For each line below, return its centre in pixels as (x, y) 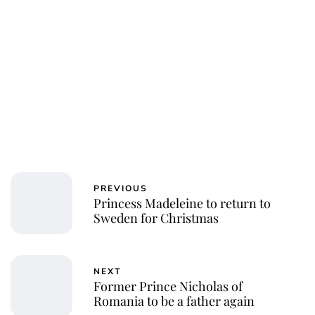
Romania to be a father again (174, 301)
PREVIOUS (121, 188)
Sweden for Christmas (156, 218)
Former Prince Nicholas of (168, 286)
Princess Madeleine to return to (182, 203)
